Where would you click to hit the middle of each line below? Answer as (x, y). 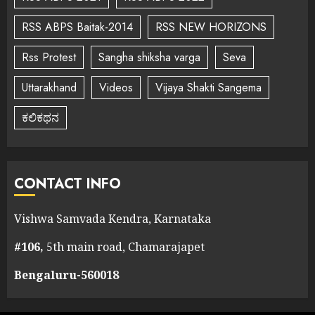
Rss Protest (49, 57)
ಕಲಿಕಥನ (40, 117)
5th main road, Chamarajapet (126, 247)
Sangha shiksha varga (149, 57)
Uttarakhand (49, 87)
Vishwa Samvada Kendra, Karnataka (112, 219)
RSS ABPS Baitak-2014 (77, 27)
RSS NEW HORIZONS (211, 27)
